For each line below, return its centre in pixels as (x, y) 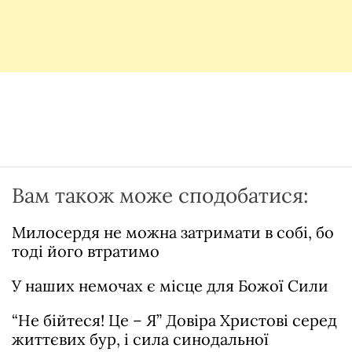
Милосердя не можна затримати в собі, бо (173, 232)
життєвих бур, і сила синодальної (140, 339)
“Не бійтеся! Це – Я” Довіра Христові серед (174, 320)
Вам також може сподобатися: (160, 195)
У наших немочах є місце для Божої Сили (170, 286)
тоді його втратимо (86, 251)
